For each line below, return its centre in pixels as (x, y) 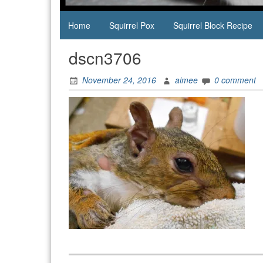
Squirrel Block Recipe (213, 25)
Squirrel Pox (132, 25)
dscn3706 (105, 58)
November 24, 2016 (119, 80)
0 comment (235, 80)
